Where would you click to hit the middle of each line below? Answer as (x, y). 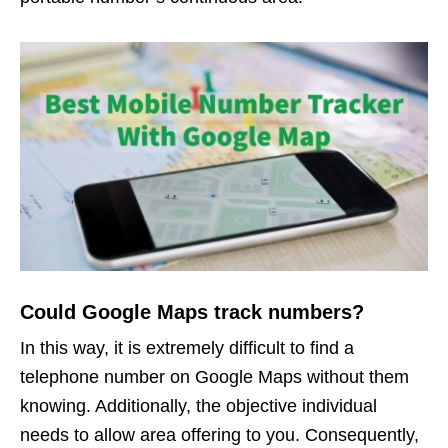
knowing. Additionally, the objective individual (198, 405)
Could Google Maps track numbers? (192, 311)
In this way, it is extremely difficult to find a (187, 347)
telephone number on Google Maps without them (214, 376)
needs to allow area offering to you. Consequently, (219, 434)
